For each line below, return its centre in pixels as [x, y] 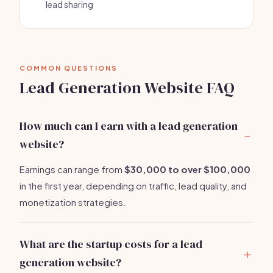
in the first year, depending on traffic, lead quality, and [133, 186]
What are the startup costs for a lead [111, 244]
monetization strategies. [73, 202]
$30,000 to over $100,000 [187, 169]
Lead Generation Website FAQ [127, 88]
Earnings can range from [72, 169]
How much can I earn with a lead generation [129, 126]
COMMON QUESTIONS [69, 68]
